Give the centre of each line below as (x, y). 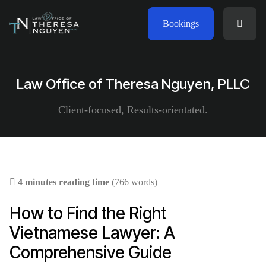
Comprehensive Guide (91, 252)
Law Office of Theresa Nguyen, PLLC (133, 84)
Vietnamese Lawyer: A (92, 233)
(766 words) (134, 182)
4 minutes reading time (64, 182)
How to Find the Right (88, 213)
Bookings (180, 23)
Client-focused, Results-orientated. (133, 110)
